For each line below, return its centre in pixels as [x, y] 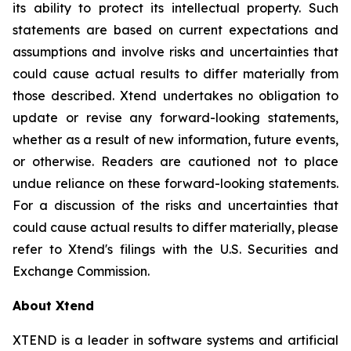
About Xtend [53, 306]
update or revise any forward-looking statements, [175, 118]
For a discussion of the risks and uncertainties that [175, 206]
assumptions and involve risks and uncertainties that [175, 52]
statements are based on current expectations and [175, 30]
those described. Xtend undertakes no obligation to [175, 96]
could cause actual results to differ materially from [175, 74]
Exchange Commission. [81, 271]
